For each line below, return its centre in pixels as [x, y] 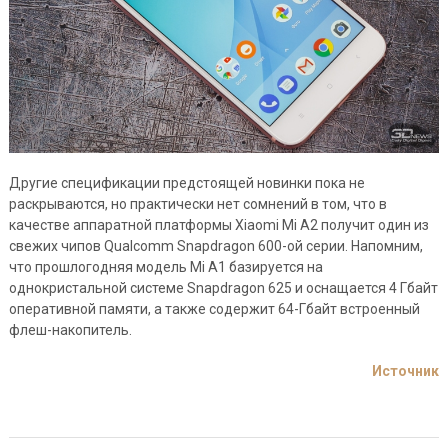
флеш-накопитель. [70, 330]
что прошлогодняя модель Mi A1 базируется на [165, 267]
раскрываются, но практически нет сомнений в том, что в [197, 204]
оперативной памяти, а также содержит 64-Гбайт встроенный [214, 309]
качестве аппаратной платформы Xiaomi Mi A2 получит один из [218, 225]
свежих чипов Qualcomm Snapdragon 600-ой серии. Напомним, [215, 246]
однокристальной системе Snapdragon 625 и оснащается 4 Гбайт [223, 288]
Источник [406, 371]
